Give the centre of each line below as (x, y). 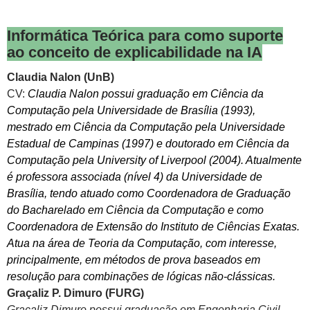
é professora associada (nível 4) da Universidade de (135, 177)
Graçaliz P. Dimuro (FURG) (75, 293)
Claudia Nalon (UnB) (61, 77)
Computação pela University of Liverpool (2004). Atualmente (154, 161)
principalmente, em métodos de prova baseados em (134, 260)
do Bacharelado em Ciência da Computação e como (135, 210)
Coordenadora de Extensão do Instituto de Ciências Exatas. (153, 227)
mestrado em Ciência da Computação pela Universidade (146, 127)
